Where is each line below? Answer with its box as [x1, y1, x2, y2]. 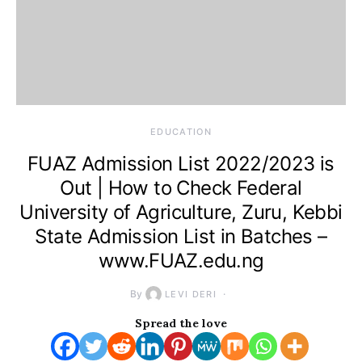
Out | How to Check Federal [60, 176, 302, 200]
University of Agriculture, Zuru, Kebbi [19, 200, 343, 224]
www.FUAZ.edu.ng [98, 249, 264, 272]
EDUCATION [149, 126, 213, 137]
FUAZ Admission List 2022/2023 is [27, 152, 335, 175]
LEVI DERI [164, 288, 217, 300]
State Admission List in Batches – [35, 225, 327, 248]
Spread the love [135, 316, 227, 330]
